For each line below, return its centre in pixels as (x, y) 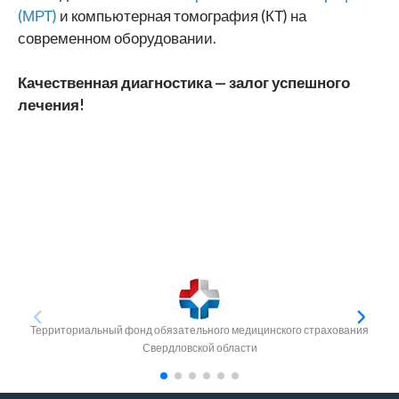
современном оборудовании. (117, 39)
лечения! (51, 106)
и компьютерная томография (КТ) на (182, 16)
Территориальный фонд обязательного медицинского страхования (199, 330)
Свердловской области (199, 348)
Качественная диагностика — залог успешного (184, 83)
